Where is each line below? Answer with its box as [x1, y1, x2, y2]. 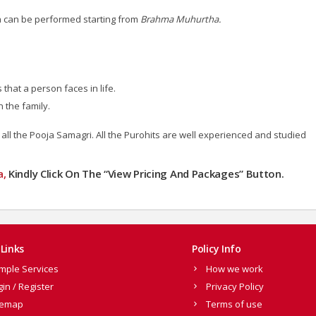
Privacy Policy [206, 279, 264, 293]
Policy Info [192, 241, 241, 255]
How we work [206, 262, 263, 275]
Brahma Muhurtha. [140, 12, 221, 25]
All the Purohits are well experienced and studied [96, 128, 306, 141]
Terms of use [206, 297, 262, 310]
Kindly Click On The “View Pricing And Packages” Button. [6, 166, 284, 181]
